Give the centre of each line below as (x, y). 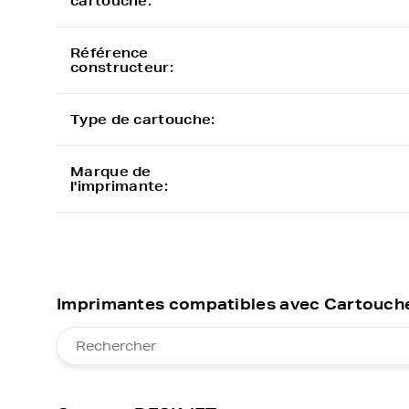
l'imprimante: (119, 186)
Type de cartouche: (143, 120)
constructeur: (122, 68)
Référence (110, 53)
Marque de (111, 172)
